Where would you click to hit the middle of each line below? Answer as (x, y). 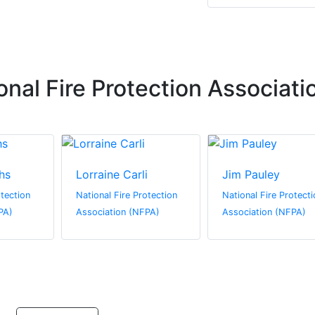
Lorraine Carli (111, 175)
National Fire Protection (126, 195)
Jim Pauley (251, 175)
